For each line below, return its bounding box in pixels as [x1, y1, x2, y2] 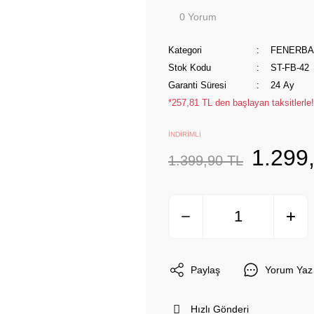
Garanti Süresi [168, 80, 226, 90]
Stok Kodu [168, 62, 211, 73]
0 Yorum [179, 11, 217, 22]
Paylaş [191, 264, 220, 275]
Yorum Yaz [265, 264, 313, 275]
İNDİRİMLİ [168, 130, 201, 138]
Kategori [168, 45, 202, 55]
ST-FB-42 [270, 62, 309, 73]
